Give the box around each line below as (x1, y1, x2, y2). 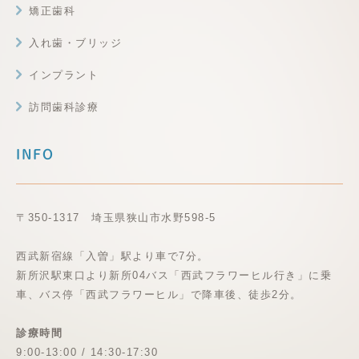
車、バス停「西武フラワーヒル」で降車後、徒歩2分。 (16, 288, 302, 301)
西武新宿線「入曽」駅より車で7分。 (16, 250, 209, 263)
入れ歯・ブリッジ (29, 37, 122, 50)
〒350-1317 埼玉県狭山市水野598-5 (16, 212, 216, 224)
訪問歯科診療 (29, 101, 99, 114)
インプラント (29, 69, 99, 82)
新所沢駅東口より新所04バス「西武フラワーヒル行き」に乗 (16, 269, 332, 282)
